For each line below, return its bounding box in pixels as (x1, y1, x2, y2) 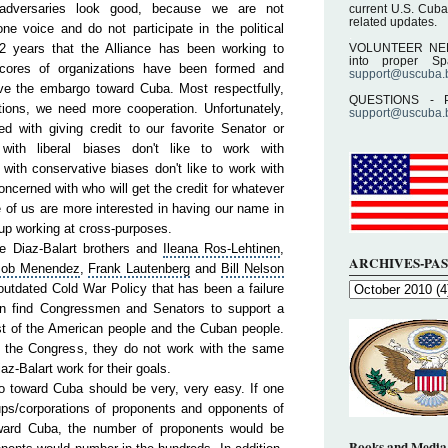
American (48, 321, 104, 336)
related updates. (349, 15, 437, 28)
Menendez (19, 261, 80, 276)
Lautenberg (126, 261, 191, 276)
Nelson (244, 261, 285, 276)
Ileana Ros (162, 241, 228, 256)
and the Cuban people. (146, 321, 285, 336)
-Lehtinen (227, 241, 281, 256)
